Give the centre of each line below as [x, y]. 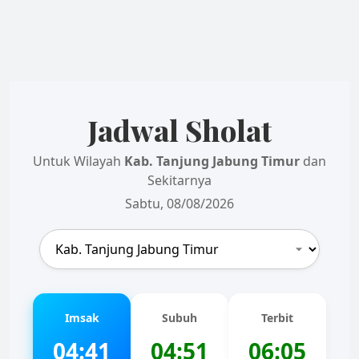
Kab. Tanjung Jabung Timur [212, 161]
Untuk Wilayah [79, 161]
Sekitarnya [179, 180]
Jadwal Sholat [179, 130]
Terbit [277, 318]
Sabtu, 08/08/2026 [179, 204]
